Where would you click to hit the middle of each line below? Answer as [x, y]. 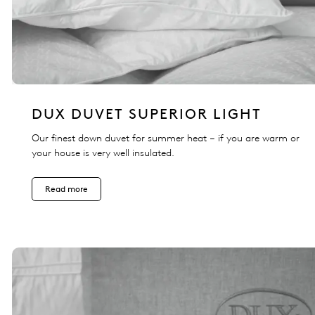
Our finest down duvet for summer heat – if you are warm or [166, 139]
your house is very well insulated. [103, 153]
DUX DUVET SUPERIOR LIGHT [147, 114]
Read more [66, 189]
